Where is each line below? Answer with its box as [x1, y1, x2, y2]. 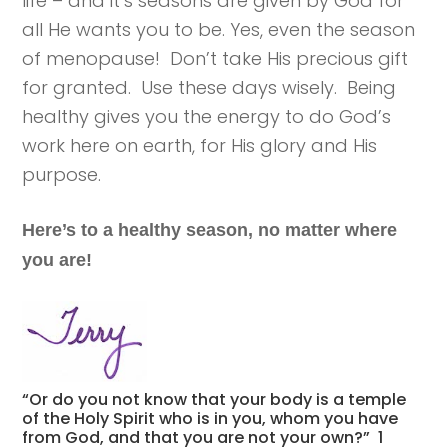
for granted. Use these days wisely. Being [22, 75, 397, 101]
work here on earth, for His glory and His [22, 133, 378, 159]
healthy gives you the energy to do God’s [22, 104, 392, 130]
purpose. [22, 162, 102, 188]
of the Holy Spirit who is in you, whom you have [22, 406, 399, 430]
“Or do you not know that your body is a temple [22, 387, 407, 411]
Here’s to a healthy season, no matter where [22, 220, 398, 241]
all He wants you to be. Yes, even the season [22, 17, 416, 43]
